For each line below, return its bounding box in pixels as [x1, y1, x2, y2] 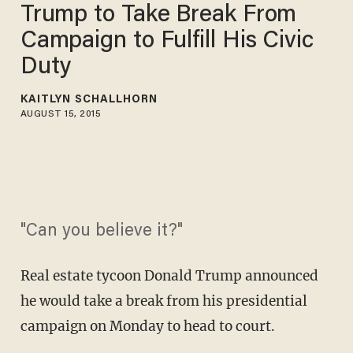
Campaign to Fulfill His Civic [20, 29, 314, 54]
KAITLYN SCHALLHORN [20, 94, 158, 106]
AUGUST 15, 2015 [20, 109, 102, 119]
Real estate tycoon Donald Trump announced [20, 267, 318, 285]
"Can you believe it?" [20, 223, 183, 241]
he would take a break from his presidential [20, 292, 307, 310]
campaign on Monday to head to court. [20, 318, 275, 336]
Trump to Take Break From [20, 3, 297, 28]
